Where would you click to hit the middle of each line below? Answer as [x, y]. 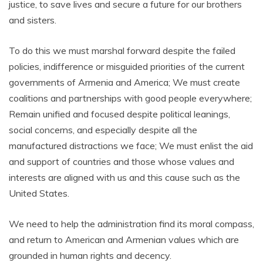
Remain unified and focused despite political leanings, [119, 114]
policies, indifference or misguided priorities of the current [127, 66]
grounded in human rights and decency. [90, 255]
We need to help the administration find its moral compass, [131, 223]
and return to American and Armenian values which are [124, 239]
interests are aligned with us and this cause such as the [124, 177]
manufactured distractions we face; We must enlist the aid [131, 145]
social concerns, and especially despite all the [103, 129]
